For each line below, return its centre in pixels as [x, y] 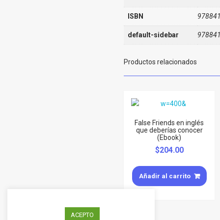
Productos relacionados [160, 62]
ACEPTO [82, 215]
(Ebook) [169, 137]
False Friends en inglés [169, 123]
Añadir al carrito [165, 176]
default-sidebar [153, 35]
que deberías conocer [169, 130]
